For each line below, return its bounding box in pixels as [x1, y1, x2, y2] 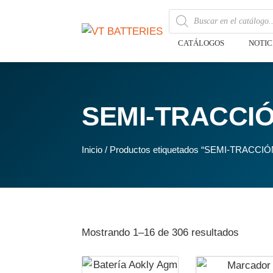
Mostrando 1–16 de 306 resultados [82, 227, 239, 238]
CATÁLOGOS [178, 38, 225, 48]
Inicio [82, 144, 103, 155]
